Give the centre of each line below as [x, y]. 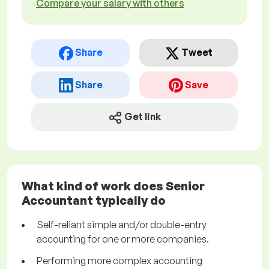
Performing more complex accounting [119, 261]
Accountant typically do [94, 201]
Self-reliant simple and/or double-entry [122, 225]
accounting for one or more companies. [123, 239]
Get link [143, 117]
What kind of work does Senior [113, 186]
